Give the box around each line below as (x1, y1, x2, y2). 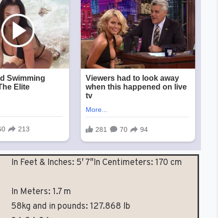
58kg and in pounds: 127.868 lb (11, 201, 130, 213)
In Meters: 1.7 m (11, 186, 71, 198)
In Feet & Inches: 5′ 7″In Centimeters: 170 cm (11, 157, 182, 169)
